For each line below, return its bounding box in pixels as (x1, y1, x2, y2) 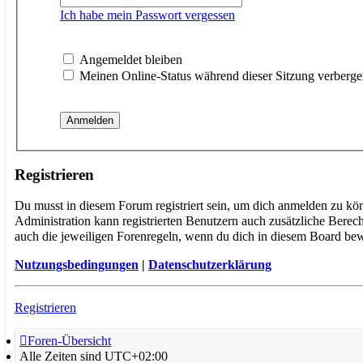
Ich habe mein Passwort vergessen (60, 8, 235, 23)
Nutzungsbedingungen (15, 257, 139, 271)
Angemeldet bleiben (76, 53, 182, 67)
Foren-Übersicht (28, 333, 111, 348)
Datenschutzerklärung (148, 257, 271, 271)
